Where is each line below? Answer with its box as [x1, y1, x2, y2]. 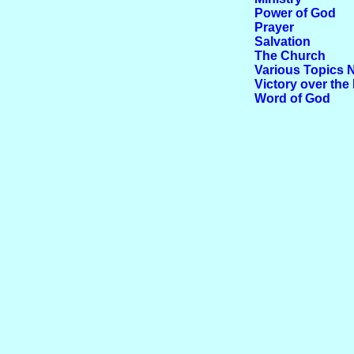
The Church [254, 49, 326, 62]
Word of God [254, 92, 330, 105]
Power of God [254, 6, 336, 20]
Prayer [254, 21, 294, 34]
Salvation [254, 35, 311, 48]
